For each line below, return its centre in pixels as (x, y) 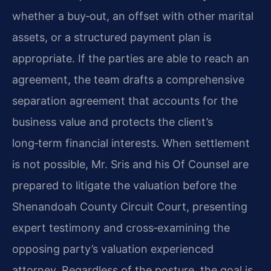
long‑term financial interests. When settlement (131, 143)
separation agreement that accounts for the (125, 100)
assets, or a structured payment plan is (112, 37)
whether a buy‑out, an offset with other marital (133, 16)
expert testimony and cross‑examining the (121, 227)
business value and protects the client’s (113, 122)
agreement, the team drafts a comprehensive (128, 79)
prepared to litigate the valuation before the (124, 185)
